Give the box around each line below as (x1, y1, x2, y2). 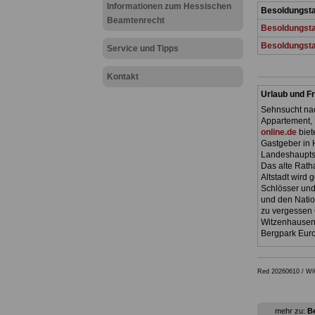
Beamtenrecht (106, 15, 165, 25)
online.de (260, 127, 297, 138)
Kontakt (106, 72, 139, 82)
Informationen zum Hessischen (106, 1, 231, 11)
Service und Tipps (106, 44, 179, 53)
